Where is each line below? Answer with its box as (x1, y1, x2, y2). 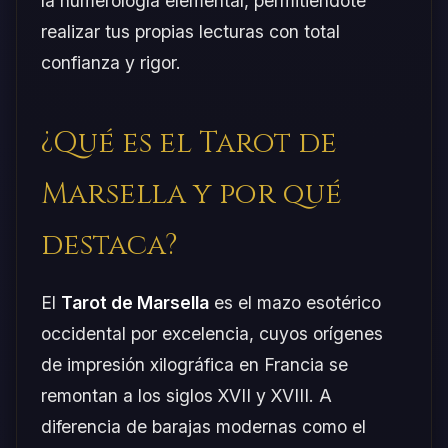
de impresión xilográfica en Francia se (41, 354, 348, 375)
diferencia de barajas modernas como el (41, 416, 366, 437)
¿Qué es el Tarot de (41, 124, 337, 163)
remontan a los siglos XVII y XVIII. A (41, 385, 332, 406)
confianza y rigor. (41, 52, 181, 73)
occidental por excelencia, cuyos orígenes (41, 323, 383, 344)
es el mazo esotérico (209, 292, 381, 313)
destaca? (41, 226, 178, 265)
